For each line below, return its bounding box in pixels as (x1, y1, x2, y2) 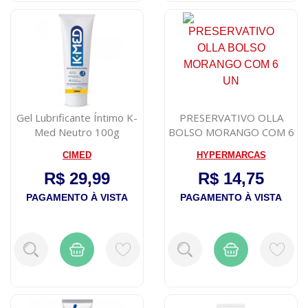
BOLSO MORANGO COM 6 (168, 124, 294, 139)
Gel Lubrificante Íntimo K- (16, 110, 137, 124)
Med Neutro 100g (34, 124, 120, 139)
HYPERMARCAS (196, 149, 266, 160)
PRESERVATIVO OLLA (179, 110, 283, 124)
